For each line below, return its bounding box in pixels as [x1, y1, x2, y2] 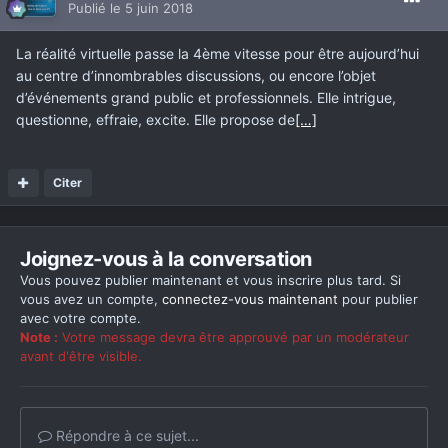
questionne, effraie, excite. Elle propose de [16, 111, 295, 129]
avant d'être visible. [20, 348, 142, 365]
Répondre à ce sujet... [52, 427, 199, 445]
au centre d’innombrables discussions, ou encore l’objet [16, 67, 376, 85]
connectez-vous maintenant [162, 291, 338, 308]
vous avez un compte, [20, 291, 162, 308]
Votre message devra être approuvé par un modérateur [58, 329, 409, 346]
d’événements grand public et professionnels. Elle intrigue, [16, 89, 396, 107]
